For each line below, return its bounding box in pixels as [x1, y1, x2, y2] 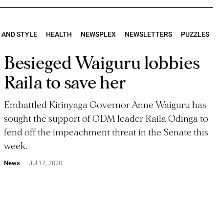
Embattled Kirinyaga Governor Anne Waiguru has [3, 100, 206, 110]
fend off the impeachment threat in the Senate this [3, 128, 208, 137]
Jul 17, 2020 [28, 159, 62, 167]
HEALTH [46, 30, 72, 38]
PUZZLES [181, 30, 209, 38]
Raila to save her [3, 74, 126, 92]
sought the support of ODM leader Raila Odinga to [3, 114, 208, 124]
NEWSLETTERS [125, 30, 172, 38]
